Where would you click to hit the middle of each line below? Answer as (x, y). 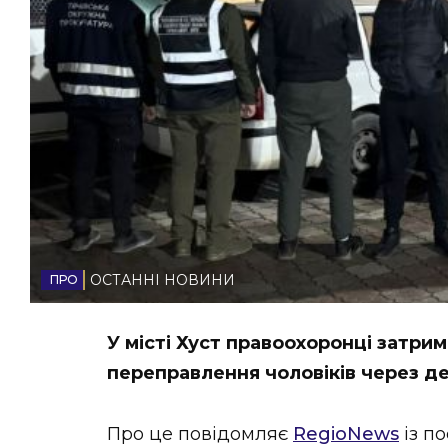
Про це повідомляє (200, 433)
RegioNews (346, 433)
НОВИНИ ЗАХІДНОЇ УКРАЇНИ (230, 21)
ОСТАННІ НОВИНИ (162, 280)
